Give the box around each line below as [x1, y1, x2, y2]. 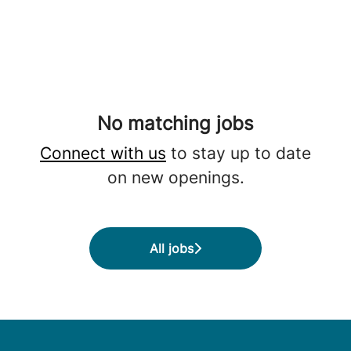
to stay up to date [166, 143, 311, 163]
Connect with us [40, 143, 166, 163]
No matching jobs [97, 112, 254, 135]
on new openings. [107, 168, 244, 187]
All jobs [150, 241, 194, 256]
